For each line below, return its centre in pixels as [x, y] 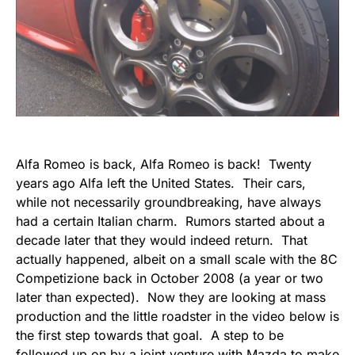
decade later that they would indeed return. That [162, 240]
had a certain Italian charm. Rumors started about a [170, 221]
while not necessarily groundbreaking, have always [168, 202]
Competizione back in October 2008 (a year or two [170, 279]
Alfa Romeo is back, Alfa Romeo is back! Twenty [164, 164]
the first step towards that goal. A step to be [150, 336]
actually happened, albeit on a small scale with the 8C [177, 260]
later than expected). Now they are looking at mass [171, 298]
